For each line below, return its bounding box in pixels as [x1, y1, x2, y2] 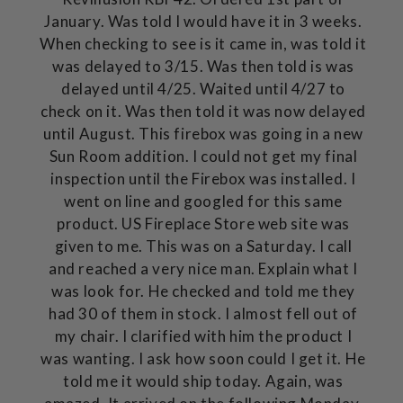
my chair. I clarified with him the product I [54, 326, 353, 345]
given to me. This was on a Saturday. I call [54, 236, 353, 255]
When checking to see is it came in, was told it [40, 33, 367, 53]
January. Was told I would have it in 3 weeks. [44, 11, 363, 31]
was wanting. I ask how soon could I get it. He [40, 348, 366, 368]
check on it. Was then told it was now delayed [40, 101, 366, 121]
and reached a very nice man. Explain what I [49, 258, 358, 278]
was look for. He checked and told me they [51, 281, 355, 300]
